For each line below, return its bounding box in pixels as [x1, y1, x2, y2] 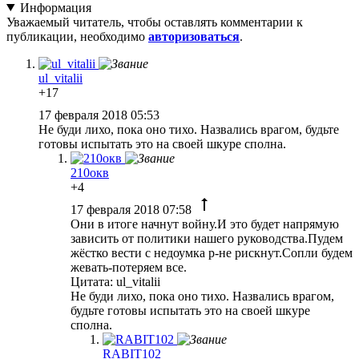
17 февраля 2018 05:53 [38, 107, 163, 122]
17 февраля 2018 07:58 [71, 202, 195, 216]
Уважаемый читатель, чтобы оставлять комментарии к [6, 14, 303, 29]
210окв [71, 165, 109, 179]
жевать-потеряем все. [71, 260, 187, 274]
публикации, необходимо [6, 29, 148, 43]
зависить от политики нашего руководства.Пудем [71, 231, 343, 245]
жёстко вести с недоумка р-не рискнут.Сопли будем [71, 245, 353, 260]
